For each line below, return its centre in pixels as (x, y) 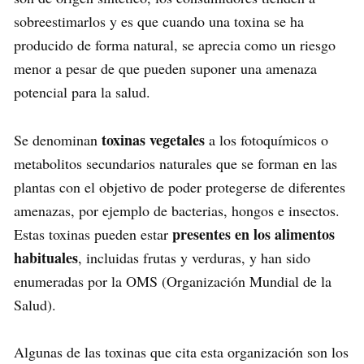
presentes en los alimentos (253, 234)
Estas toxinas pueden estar (93, 234)
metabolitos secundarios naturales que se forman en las (175, 163)
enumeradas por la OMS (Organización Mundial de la (173, 281)
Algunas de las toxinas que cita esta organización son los (181, 351)
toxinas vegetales (153, 139)
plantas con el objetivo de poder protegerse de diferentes (180, 186)
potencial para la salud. (82, 91)
